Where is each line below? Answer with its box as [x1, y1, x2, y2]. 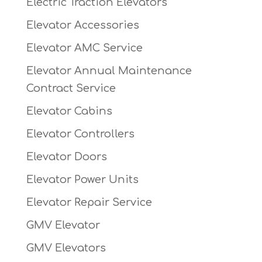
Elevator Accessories [26, 19, 139, 32]
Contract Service [26, 82, 116, 95]
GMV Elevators [26, 242, 106, 254]
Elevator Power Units [26, 174, 139, 186]
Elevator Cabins [26, 105, 112, 118]
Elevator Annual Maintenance [26, 65, 192, 77]
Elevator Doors [26, 151, 107, 163]
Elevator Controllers [26, 128, 135, 140]
